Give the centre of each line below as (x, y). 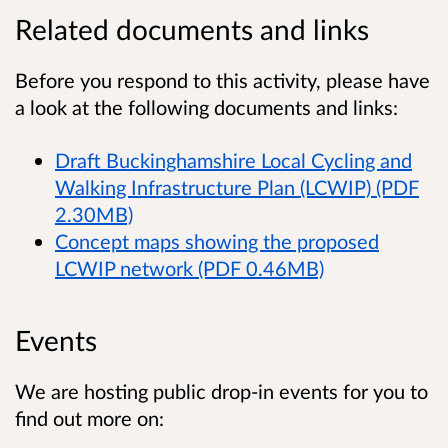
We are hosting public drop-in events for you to (221, 390)
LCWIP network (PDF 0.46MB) (189, 267)
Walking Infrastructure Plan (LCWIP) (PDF (237, 186)
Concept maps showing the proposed (217, 240)
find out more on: (92, 417)
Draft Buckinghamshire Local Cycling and (233, 159)
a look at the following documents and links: (209, 106)
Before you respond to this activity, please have (222, 79)
